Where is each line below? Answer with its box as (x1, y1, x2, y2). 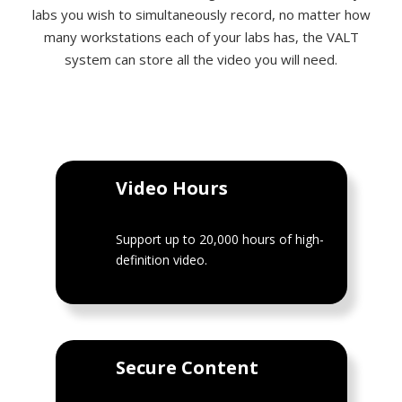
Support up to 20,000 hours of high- (116, 230, 325, 248)
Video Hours (116, 175, 229, 200)
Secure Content (116, 354, 259, 380)
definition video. (116, 250, 208, 268)
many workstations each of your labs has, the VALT (43, 27, 359, 46)
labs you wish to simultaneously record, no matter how (31, 4, 371, 23)
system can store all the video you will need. (65, 49, 337, 68)
